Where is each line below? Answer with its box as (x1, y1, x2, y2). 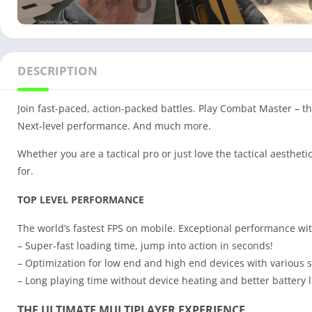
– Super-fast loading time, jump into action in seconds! (17, 239, 273, 253)
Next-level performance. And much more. (17, 119, 211, 133)
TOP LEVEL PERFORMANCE (17, 193, 144, 207)
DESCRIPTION (17, 63, 97, 79)
